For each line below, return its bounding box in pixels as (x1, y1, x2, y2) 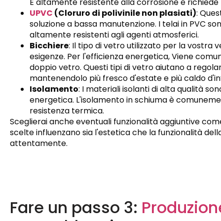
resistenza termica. (30, 105, 104, 117)
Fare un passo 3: (10, 196, 142, 219)
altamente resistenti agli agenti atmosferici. (30, 29, 199, 41)
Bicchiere (30, 40, 69, 52)
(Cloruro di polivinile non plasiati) (53, 7, 196, 19)
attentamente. (10, 138, 68, 149)
